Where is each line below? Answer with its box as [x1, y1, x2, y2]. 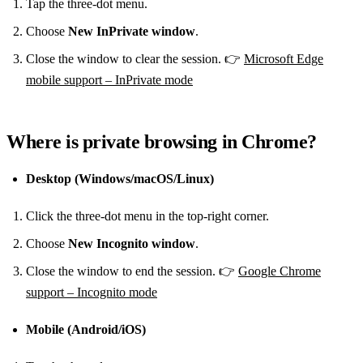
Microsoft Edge [244, 51, 323, 66]
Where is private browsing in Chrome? [6, 130, 317, 152]
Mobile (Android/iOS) [26, 322, 146, 336]
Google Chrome [238, 263, 321, 278]
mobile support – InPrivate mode [26, 72, 193, 87]
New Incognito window [68, 236, 195, 250]
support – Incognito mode [26, 284, 157, 299]
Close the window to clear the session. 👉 [26, 51, 244, 66]
